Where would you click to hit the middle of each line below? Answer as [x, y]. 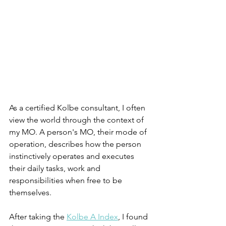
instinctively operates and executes [73, 156]
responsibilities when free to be [67, 181]
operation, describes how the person [76, 144]
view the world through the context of [77, 120]
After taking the [38, 217]
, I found [134, 217]
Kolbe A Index [92, 217]
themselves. [31, 193]
